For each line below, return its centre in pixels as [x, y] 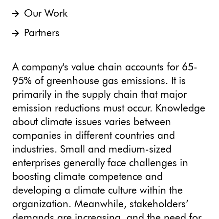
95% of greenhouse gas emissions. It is [99, 81]
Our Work [46, 14]
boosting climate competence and [88, 177]
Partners [42, 33]
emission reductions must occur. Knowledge [109, 109]
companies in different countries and [94, 136]
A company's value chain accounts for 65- [105, 68]
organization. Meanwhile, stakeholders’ [100, 205]
